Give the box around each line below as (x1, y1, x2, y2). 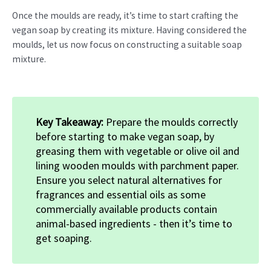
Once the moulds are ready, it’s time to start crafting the (12, 9, 238, 21)
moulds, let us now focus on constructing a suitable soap (12, 38, 242, 50)
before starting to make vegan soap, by (36, 129, 214, 143)
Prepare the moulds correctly (106, 114, 238, 129)
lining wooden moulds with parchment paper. (36, 158, 239, 172)
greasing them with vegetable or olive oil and (36, 143, 240, 158)
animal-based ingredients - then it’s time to (36, 216, 232, 230)
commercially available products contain (36, 201, 217, 216)
